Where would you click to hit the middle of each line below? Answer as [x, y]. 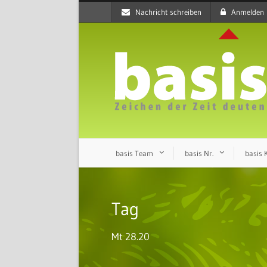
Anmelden [248, 12]
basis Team [134, 153]
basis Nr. [199, 153]
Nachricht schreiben [168, 12]
